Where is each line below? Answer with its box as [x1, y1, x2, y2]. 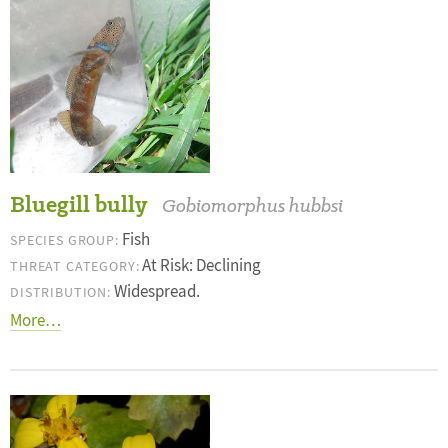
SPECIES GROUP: [10, 231, 119, 249]
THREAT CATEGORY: [10, 257, 140, 275]
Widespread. [110, 281, 200, 302]
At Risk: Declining [139, 255, 262, 276]
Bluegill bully [10, 189, 147, 220]
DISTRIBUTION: [10, 283, 111, 301]
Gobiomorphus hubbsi [162, 193, 343, 218]
